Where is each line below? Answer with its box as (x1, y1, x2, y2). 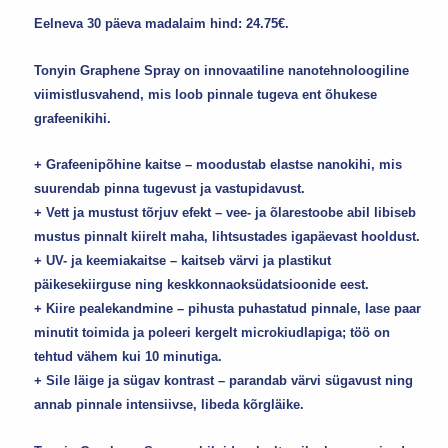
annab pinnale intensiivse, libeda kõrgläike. (34, 397, 305, 413)
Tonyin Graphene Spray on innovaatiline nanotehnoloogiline (34, 62, 410, 78)
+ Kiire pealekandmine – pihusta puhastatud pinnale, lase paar (34, 301, 422, 317)
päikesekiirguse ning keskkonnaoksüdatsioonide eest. (34, 277, 370, 293)
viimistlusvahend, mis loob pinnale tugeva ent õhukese (34, 86, 378, 102)
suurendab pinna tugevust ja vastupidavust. (34, 181, 306, 197)
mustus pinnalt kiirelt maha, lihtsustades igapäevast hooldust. (34, 229, 421, 245)
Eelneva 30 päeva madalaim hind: (34, 15, 247, 31)
